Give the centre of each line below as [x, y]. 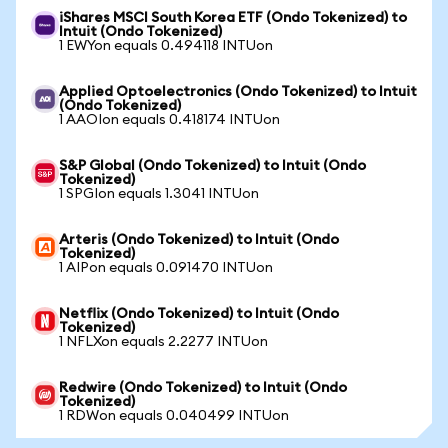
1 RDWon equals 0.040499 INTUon [174, 416]
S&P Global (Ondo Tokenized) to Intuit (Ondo [212, 166]
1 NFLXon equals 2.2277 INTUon [163, 342]
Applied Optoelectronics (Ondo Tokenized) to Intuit [238, 92]
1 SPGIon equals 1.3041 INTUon [159, 194]
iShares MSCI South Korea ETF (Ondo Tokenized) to [233, 18]
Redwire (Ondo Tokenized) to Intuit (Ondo [203, 388]
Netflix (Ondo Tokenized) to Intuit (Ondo [199, 314]
